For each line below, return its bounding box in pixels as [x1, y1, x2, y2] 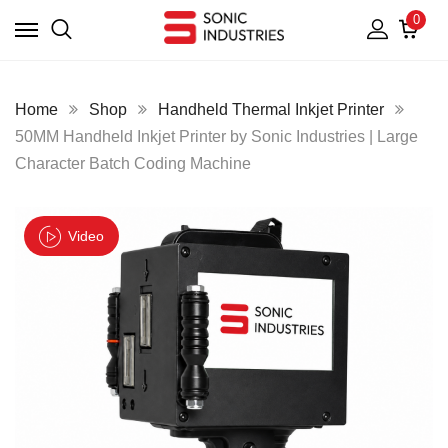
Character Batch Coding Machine [15, 155, 251, 172]
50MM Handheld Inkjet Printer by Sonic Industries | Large [15, 128, 418, 145]
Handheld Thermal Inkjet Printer [158, 101, 384, 118]
